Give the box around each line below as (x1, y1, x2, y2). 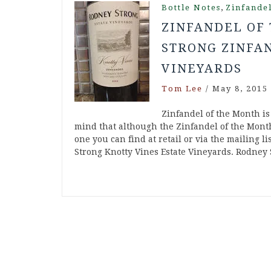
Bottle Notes (162, 3, 221, 13)
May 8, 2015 (212, 84, 268, 94)
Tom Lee (162, 84, 203, 94)
